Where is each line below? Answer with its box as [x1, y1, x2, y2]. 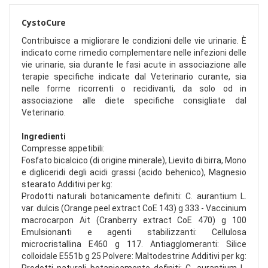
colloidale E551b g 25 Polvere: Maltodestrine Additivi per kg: [22, 251, 246, 261]
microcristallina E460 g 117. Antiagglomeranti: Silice [22, 239, 246, 249]
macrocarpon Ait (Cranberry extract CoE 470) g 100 [22, 215, 246, 226]
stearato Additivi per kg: [22, 179, 112, 190]
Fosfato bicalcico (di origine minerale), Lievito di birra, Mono [22, 156, 246, 166]
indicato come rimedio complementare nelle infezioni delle [22, 48, 246, 58]
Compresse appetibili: [22, 144, 105, 154]
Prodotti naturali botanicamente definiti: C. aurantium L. [22, 191, 246, 202]
